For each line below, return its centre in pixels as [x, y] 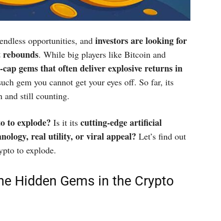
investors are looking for [141, 40]
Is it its [67, 122]
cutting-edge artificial [121, 122]
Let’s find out [161, 136]
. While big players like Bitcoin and [102, 54]
